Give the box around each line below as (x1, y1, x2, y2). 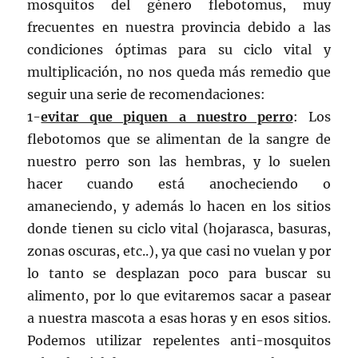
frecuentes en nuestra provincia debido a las (27, 18, 331, 35)
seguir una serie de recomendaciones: (27, 86, 266, 102)
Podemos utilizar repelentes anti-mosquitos (27, 332, 331, 348)
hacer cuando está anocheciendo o (27, 175, 331, 192)
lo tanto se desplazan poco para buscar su (27, 265, 331, 281)
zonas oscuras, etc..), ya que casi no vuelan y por (27, 242, 331, 259)
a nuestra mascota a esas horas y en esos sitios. (27, 309, 331, 326)
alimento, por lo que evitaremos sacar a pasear (27, 287, 331, 304)
